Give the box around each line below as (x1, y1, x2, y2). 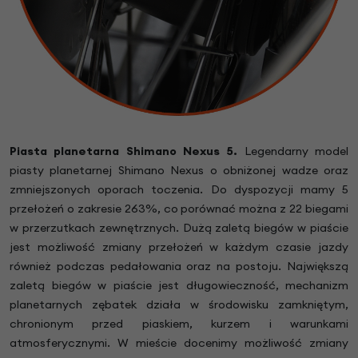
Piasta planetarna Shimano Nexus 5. (10, 143, 238, 158)
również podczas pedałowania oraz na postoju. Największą (10, 258, 348, 273)
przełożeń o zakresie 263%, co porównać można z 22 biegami (10, 201, 348, 216)
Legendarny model (237, 143, 349, 158)
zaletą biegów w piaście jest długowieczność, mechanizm (10, 277, 348, 292)
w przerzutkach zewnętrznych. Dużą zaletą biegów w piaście (10, 220, 348, 235)
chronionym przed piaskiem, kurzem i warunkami (10, 316, 348, 331)
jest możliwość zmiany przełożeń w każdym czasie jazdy (10, 239, 348, 254)
